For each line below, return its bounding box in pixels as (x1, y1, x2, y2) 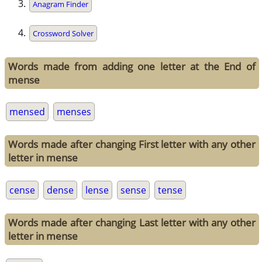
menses (57, 105, 92, 119)
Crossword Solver (33, 28, 94, 39)
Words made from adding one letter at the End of (8, 60, 256, 74)
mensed (9, 105, 46, 119)
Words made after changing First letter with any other (8, 137, 256, 151)
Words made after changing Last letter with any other (8, 215, 256, 229)
